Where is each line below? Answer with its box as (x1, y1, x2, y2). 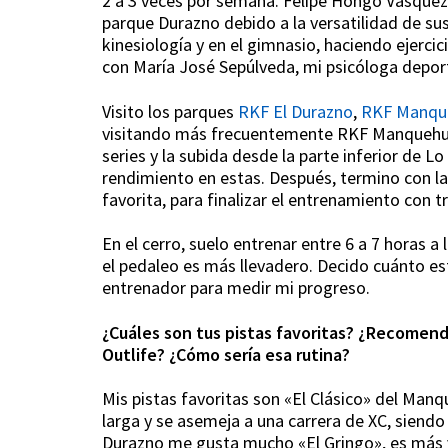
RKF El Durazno (238, 99, 353, 123)
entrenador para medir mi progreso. (102, 276, 370, 299)
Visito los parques (102, 99, 238, 123)
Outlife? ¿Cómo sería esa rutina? (102, 342, 350, 366)
